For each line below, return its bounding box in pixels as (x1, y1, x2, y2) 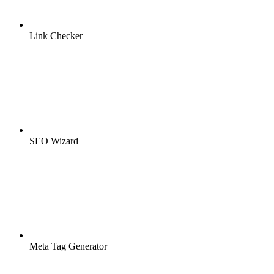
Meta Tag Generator (29, 240, 107, 251)
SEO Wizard (29, 135, 78, 146)
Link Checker (29, 30, 83, 41)
